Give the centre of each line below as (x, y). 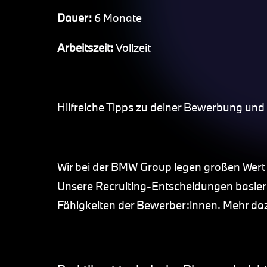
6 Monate (118, 18)
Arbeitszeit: (86, 48)
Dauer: (76, 18)
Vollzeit (133, 48)
